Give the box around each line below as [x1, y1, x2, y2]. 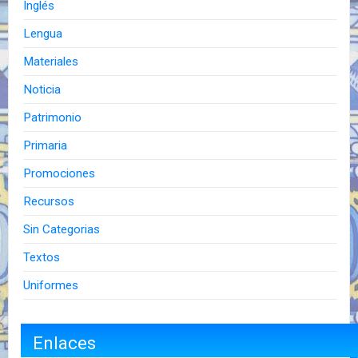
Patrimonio [23, 109, 82, 125]
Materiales [23, 54, 79, 69]
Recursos [23, 193, 75, 209]
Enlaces [33, 332, 96, 353]
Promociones [23, 165, 96, 181]
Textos [23, 249, 61, 265]
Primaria [23, 137, 68, 153]
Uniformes [23, 277, 79, 292]
